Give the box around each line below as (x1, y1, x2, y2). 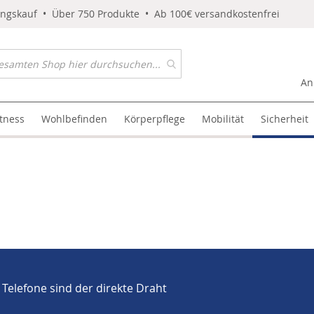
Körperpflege (124, 112, 186, 125)
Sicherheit (261, 112, 309, 125)
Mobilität (202, 112, 245, 125)
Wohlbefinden (41, 112, 108, 125)
